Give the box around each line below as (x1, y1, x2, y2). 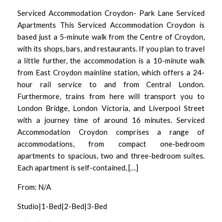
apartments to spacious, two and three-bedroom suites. (17, 151, 205, 161)
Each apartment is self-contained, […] (17, 163, 138, 172)
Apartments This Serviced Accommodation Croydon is (17, 20, 205, 30)
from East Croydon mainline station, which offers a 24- (17, 68, 205, 77)
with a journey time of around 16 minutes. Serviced (17, 115, 205, 125)
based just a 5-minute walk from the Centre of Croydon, (17, 32, 205, 42)
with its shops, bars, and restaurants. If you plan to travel (17, 44, 205, 54)
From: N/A (17, 182, 51, 192)
